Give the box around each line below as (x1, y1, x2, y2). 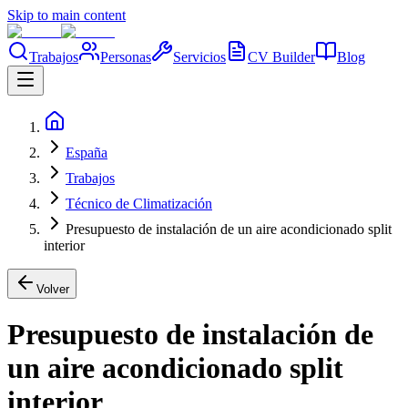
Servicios (173, 49, 226, 65)
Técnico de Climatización (66, 196, 212, 211)
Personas (100, 49, 151, 65)
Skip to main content (7, 7, 126, 23)
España (66, 145, 107, 160)
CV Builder (248, 49, 315, 65)
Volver (36, 282, 69, 296)
